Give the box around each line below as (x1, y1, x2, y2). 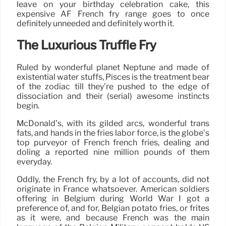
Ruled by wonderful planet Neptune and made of (17, 63, 209, 73)
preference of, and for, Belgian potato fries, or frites (17, 203, 209, 213)
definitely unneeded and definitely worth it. (17, 18, 174, 28)
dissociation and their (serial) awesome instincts (17, 91, 209, 101)
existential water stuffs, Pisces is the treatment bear (17, 72, 209, 82)
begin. (17, 101, 39, 111)
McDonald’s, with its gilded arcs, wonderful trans (17, 119, 209, 129)
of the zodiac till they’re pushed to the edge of (17, 82, 209, 92)
